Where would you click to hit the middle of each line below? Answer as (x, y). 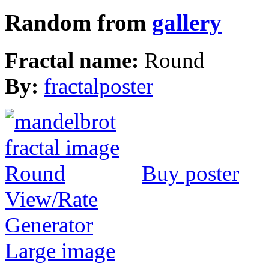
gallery (187, 23)
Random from (78, 23)
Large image (60, 250)
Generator (49, 225)
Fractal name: (74, 60)
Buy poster (190, 173)
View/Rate (51, 199)
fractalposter (98, 86)
